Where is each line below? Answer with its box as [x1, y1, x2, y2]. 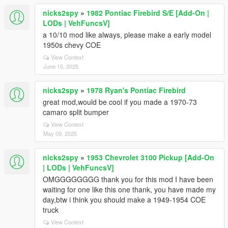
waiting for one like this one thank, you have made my [43, 184, 216, 194]
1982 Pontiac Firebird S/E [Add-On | [87, 8, 209, 18]
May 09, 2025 [43, 129, 77, 137]
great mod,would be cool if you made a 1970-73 [43, 97, 197, 107]
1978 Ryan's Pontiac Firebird [87, 85, 186, 95]
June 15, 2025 [43, 62, 78, 70]
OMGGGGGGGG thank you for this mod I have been [43, 174, 213, 184]
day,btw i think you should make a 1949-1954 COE [43, 194, 206, 205]
